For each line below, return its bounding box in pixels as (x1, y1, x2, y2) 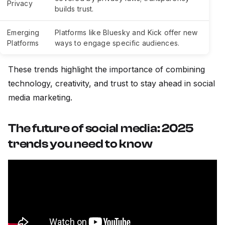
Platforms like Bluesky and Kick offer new (55, 28, 198, 37)
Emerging (7, 28, 40, 37)
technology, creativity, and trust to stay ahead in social (8, 78, 215, 89)
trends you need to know (8, 137, 153, 151)
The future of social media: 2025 (8, 122, 194, 136)
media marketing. (8, 92, 72, 103)
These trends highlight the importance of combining (8, 64, 205, 75)
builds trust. (55, 5, 94, 14)
